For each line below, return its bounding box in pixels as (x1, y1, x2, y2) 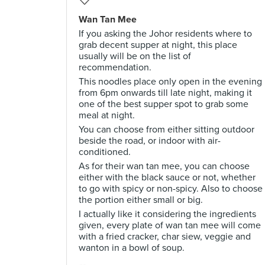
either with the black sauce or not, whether (79, 172, 256, 183)
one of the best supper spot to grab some (79, 98, 248, 110)
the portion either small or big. (79, 194, 203, 206)
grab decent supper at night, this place (79, 39, 237, 51)
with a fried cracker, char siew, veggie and (79, 231, 251, 243)
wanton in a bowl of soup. (79, 242, 185, 254)
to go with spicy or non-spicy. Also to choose (79, 183, 263, 195)
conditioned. (79, 146, 131, 158)
